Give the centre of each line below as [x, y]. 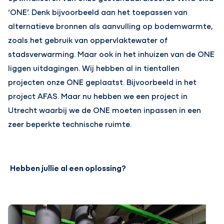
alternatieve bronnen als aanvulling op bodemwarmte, [111, 26]
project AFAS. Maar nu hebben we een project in [98, 96]
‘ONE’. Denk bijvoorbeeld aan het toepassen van [98, 12]
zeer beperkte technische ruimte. [70, 124]
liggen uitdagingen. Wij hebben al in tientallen [94, 68]
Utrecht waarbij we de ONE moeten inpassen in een [105, 110]
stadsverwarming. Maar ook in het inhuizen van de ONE [111, 54]
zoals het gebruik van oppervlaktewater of [88, 40]
